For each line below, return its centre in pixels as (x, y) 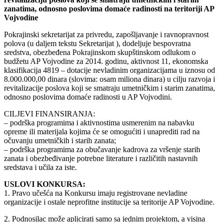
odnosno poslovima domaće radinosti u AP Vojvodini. (88, 97)
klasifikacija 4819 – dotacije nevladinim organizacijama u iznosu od (110, 70)
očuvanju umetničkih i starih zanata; (60, 141)
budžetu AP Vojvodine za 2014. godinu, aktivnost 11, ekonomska (106, 61)
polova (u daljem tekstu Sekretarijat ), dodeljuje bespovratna (97, 44)
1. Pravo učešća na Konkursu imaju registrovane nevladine (96, 193)
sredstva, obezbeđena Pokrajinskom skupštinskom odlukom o (100, 53)
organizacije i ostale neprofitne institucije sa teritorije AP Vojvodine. (109, 202)
